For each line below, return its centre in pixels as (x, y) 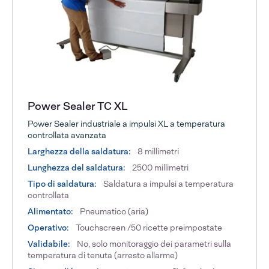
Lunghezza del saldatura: (77, 167)
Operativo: (49, 227)
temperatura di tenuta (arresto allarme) (103, 255)
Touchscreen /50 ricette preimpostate (148, 227)
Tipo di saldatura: (62, 183)
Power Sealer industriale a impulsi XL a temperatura (127, 123)
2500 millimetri (160, 167)
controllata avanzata (67, 135)
